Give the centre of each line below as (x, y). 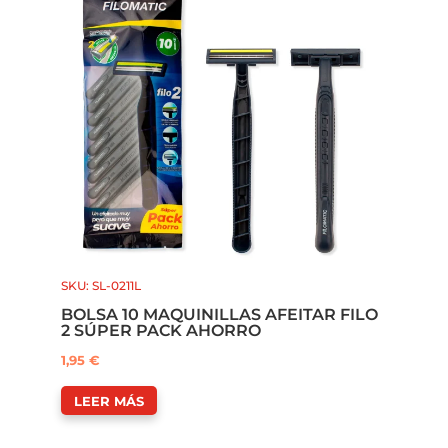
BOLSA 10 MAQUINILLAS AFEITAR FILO (219, 314)
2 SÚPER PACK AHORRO (160, 330)
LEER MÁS (108, 400)
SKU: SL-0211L (100, 285)
